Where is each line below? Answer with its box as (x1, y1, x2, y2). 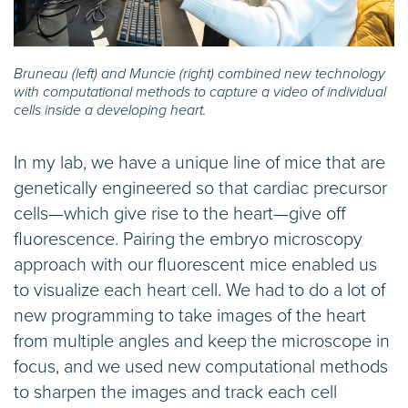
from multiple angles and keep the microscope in (14, 330, 390, 352)
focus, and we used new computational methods (14, 355, 388, 378)
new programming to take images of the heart (14, 304, 366, 327)
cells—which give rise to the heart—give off (14, 202, 346, 225)
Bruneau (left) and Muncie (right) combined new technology (14, 64, 385, 83)
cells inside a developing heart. (14, 100, 207, 119)
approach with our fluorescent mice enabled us (14, 253, 377, 276)
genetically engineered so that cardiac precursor (14, 177, 387, 199)
